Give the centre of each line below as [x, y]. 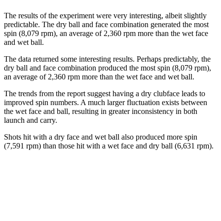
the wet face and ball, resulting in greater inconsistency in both [101, 111]
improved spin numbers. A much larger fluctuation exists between [106, 102]
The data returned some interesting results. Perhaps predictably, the [107, 59]
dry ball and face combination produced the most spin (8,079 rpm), [108, 68]
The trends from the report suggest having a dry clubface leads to [105, 93]
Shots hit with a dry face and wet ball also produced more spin [101, 137]
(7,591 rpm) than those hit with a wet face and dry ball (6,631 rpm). [109, 146]
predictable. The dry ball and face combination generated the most [106, 24]
